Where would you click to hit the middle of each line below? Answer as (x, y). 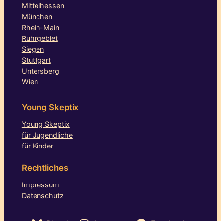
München (37, 17)
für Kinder (37, 146)
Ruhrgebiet (39, 38)
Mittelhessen (43, 6)
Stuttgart (36, 60)
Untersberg (40, 71)
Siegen (33, 49)
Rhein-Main (40, 28)
